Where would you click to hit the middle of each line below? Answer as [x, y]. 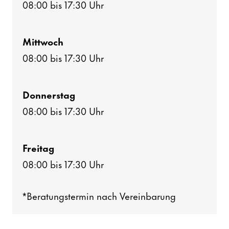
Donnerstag [49, 94]
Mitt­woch [43, 41]
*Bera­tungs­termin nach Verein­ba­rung [99, 195]
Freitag [39, 147]
